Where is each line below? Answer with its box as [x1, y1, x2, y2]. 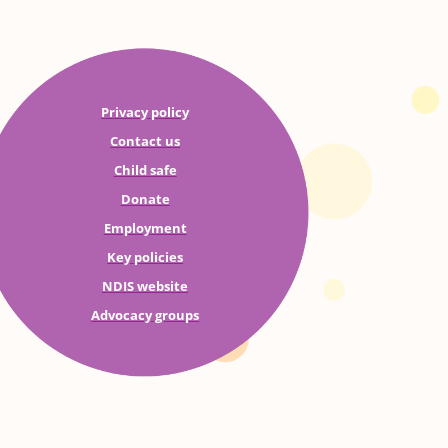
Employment [103, 219, 187, 237]
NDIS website [102, 277, 189, 295]
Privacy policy [101, 103, 190, 121]
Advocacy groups [91, 306, 200, 324]
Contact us [110, 132, 181, 150]
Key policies [107, 248, 184, 266]
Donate [120, 190, 170, 208]
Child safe [113, 161, 177, 179]
